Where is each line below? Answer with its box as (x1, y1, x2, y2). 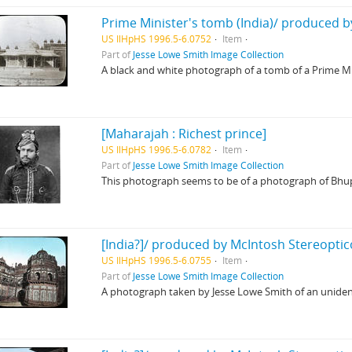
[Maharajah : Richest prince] (101, 125, 267, 142)
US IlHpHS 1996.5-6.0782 (101, 143, 212, 156)
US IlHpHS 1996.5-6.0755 (101, 254, 212, 266)
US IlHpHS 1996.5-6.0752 (101, 32, 212, 45)
